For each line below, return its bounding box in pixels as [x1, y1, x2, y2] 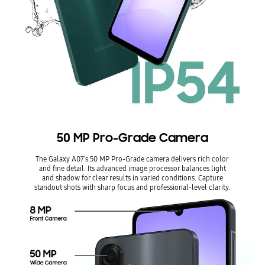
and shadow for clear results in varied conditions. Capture [41, 173, 223, 183]
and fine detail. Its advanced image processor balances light [38, 163, 226, 174]
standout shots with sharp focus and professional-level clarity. [34, 182, 231, 193]
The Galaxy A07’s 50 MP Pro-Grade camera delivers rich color [35, 154, 230, 164]
